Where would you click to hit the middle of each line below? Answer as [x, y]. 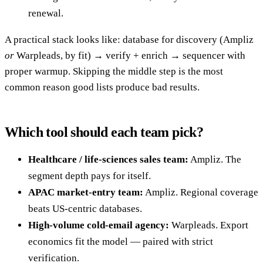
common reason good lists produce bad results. [102, 87]
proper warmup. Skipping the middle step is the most [114, 72]
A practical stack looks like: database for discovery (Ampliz [129, 40]
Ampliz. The [215, 160]
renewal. [46, 14]
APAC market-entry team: [86, 193]
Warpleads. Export [209, 225]
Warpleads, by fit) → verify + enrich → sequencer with [130, 56]
